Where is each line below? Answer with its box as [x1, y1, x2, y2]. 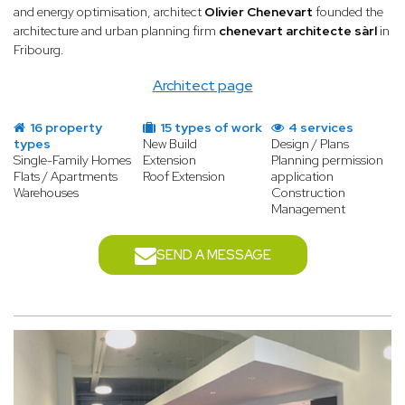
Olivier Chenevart [204, 4, 316, 21]
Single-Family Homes [14, 152, 131, 169]
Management [271, 201, 346, 218]
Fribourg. [14, 42, 64, 59]
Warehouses [14, 184, 79, 202]
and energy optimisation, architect [14, 4, 204, 21]
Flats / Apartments [14, 168, 118, 185]
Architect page [152, 76, 253, 96]
